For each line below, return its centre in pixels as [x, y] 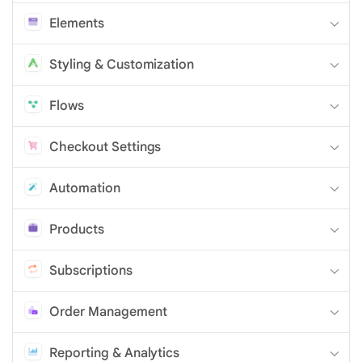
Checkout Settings [105, 147]
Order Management [108, 311]
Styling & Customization [122, 64]
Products [77, 229]
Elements [77, 23]
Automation [85, 188]
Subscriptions [91, 270]
